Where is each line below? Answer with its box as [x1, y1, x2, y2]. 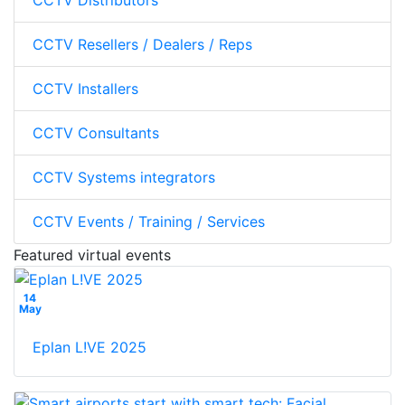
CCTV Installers [33, 80, 138, 99]
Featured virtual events [14, 246, 171, 265]
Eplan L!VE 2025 [33, 338, 146, 357]
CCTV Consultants [33, 124, 159, 143]
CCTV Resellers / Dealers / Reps [33, 35, 252, 54]
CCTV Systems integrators [33, 168, 215, 187]
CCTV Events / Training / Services [33, 212, 265, 231]
